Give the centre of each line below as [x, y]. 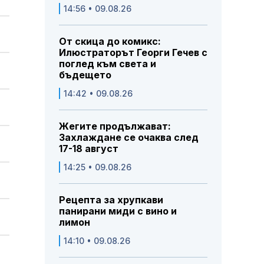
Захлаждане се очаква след [129, 138]
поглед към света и [108, 64]
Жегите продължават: [115, 126]
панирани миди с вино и [118, 211]
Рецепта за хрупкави [111, 200]
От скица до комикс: [110, 42]
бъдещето [85, 75]
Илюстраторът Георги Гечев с [133, 53]
